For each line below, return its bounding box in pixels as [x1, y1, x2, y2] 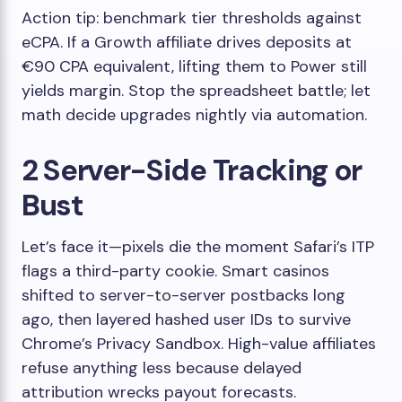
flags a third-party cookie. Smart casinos [22, 260, 329, 282]
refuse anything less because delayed [22, 357, 301, 379]
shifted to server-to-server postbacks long [22, 284, 345, 306]
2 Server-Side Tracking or [22, 151, 362, 189]
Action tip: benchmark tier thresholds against [22, 7, 362, 29]
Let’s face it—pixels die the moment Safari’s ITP [22, 236, 374, 258]
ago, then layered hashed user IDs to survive [22, 309, 351, 330]
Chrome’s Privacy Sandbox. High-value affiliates [22, 333, 376, 354]
